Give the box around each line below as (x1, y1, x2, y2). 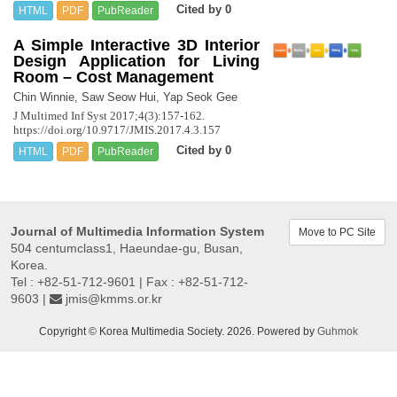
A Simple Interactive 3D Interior (13, 35, 260, 54)
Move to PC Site (299, 225, 376, 238)
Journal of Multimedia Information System (11, 223, 264, 238)
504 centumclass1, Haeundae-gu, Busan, (11, 240, 243, 255)
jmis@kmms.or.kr (66, 291, 162, 306)
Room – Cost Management (13, 67, 214, 86)
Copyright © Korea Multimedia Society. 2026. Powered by (39, 324, 317, 337)
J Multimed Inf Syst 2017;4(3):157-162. (13, 108, 205, 122)
